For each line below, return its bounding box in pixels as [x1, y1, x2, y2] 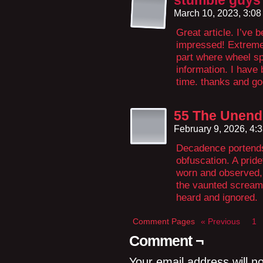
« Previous [201, 217, 240, 226]
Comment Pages [133, 217, 195, 226]
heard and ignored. [176, 191, 258, 203]
